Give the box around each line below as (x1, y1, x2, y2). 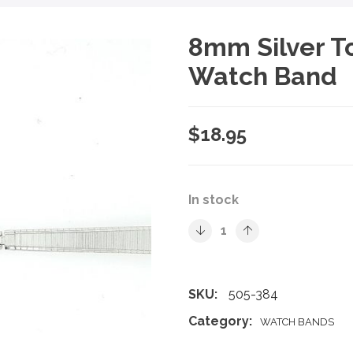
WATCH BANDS (260, 316, 334, 328)
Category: (188, 314, 252, 329)
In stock (188, 192, 239, 207)
